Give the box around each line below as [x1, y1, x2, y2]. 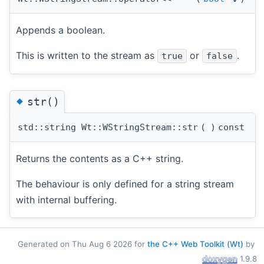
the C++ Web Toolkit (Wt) [147, 239, 243, 249]
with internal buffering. [16, 193, 117, 206]
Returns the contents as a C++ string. [16, 152, 183, 164]
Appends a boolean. [16, 24, 105, 37]
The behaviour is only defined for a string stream [16, 177, 234, 190]
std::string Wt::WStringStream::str [18, 121, 198, 133]
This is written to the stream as [16, 49, 157, 62]
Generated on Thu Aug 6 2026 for [18, 239, 147, 249]
